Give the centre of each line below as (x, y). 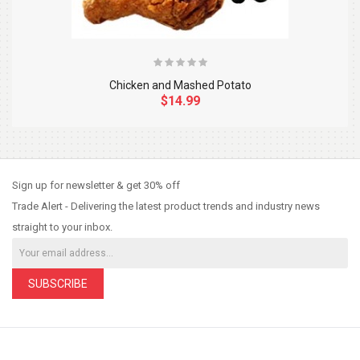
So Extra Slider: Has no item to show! (164, 152)
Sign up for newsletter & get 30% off (96, 186)
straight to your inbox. (62, 227)
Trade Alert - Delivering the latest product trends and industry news (166, 207)
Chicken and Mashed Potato (180, 86)
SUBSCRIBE (58, 284)
